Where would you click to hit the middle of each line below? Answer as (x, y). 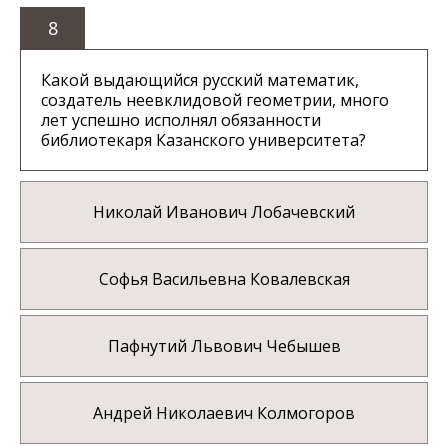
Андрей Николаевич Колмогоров (224, 413)
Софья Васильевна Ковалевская (224, 279)
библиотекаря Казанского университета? (203, 140)
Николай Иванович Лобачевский (224, 212)
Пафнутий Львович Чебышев (224, 346)
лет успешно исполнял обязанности (181, 120)
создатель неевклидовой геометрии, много (215, 100)
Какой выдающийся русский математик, (200, 80)
